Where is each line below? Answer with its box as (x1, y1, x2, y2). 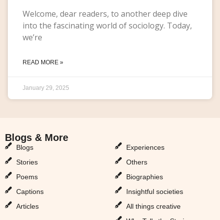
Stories (16, 158, 38, 166)
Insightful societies (126, 187, 183, 195)
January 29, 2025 (23, 84, 69, 91)
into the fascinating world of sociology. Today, (23, 20, 192, 31)
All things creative (126, 202, 181, 210)
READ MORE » (23, 58, 63, 66)
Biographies (126, 172, 163, 181)
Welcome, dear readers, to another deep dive (23, 8, 188, 19)
